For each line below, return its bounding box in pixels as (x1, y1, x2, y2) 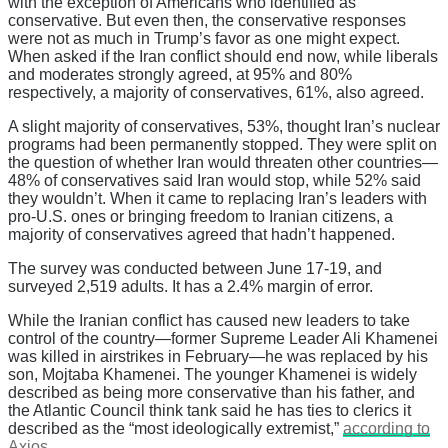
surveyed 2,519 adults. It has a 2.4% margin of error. (8, 278, 373, 296)
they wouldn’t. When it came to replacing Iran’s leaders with (8, 190, 427, 208)
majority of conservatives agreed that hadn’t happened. (8, 226, 395, 244)
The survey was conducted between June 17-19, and (8, 260, 382, 278)
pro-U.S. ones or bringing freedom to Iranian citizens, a (8, 208, 393, 226)
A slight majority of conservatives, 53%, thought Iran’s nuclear (8, 118, 440, 136)
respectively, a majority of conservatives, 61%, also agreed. (8, 84, 424, 102)
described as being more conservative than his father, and (8, 384, 415, 402)
